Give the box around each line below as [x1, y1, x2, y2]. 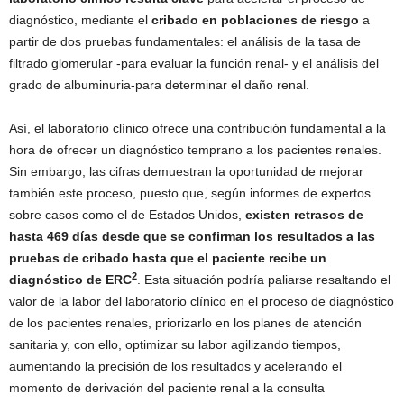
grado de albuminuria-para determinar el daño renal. [9, 78, 309, 93]
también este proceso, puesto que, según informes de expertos [9, 186, 371, 201]
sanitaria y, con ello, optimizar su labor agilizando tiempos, [9, 337, 341, 353]
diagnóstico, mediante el [9, 13, 151, 28]
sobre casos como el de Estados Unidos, [9, 207, 245, 223]
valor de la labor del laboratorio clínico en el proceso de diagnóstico [9, 294, 394, 309]
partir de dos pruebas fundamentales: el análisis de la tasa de [9, 34, 361, 50]
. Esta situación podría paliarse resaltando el [137, 272, 390, 288]
